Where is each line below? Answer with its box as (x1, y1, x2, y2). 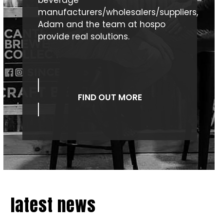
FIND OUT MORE (77, 91, 142, 103)
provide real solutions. (37, 30, 129, 42)
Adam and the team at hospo (37, 18, 165, 30)
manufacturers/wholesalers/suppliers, (37, 6, 198, 18)
